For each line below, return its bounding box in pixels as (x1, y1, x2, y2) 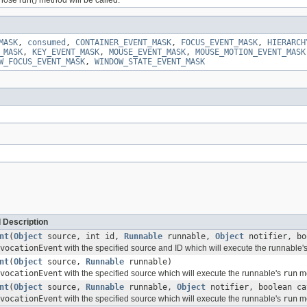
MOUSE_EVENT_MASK (109, 47, 186, 57)
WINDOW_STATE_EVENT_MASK (95, 56, 205, 66)
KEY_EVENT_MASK (32, 47, 99, 57)
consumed (27, 37, 66, 47)
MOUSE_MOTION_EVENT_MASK (195, 47, 306, 57)
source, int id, (42, 231, 124, 241)
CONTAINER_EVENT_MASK (75, 37, 171, 47)
